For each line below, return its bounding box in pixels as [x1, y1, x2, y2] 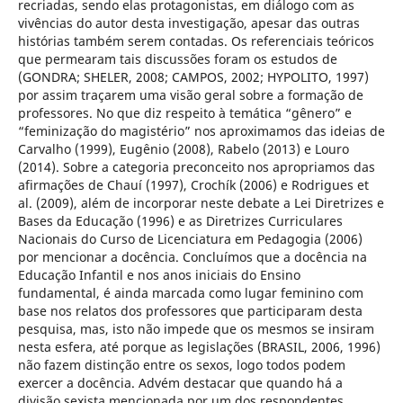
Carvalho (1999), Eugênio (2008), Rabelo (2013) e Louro [17, 140, 349, 158]
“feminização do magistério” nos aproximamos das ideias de [17, 122, 385, 140]
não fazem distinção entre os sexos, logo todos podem [17, 356, 345, 374]
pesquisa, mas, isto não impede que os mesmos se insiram [17, 320, 374, 338]
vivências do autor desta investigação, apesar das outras [17, 14, 360, 32]
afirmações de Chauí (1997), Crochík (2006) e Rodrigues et [17, 176, 369, 194]
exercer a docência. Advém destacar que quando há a [17, 374, 343, 392]
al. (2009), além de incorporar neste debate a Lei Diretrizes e [17, 194, 384, 212]
